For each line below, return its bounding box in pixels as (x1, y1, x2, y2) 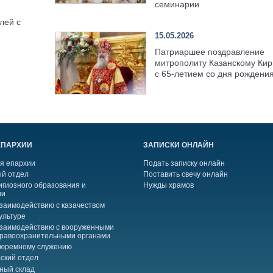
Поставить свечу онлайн (143, 170, 229, 179)
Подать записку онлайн (143, 159, 225, 168)
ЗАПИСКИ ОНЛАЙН (143, 141, 214, 149)
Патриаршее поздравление (154, 46, 264, 57)
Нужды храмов (143, 181, 194, 190)
